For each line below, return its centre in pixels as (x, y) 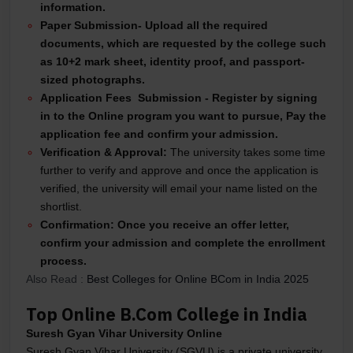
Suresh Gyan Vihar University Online (126, 334)
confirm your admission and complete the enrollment (183, 243)
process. (65, 261)
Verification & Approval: (105, 152)
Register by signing (263, 98)
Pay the (306, 116)
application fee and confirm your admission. (159, 134)
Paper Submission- (93, 26)
